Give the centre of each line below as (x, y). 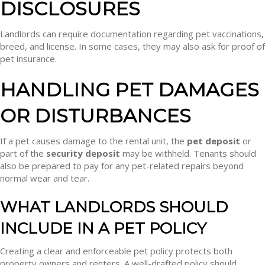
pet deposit (214, 141)
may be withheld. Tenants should (188, 153)
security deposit (83, 153)
